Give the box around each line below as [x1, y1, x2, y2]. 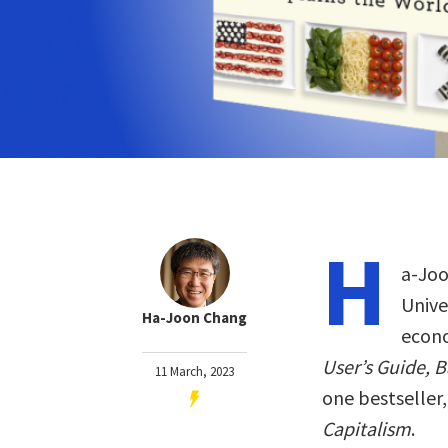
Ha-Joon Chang [142, 308, 247, 327]
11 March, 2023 [155, 363, 234, 380]
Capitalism [322, 416, 411, 441]
